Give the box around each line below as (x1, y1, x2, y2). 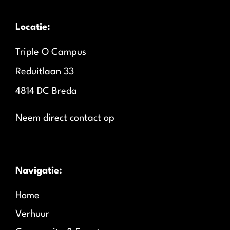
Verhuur (15, 209, 49, 219)
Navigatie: (15, 166, 62, 176)
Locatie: (15, 22, 50, 32)
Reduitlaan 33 (15, 67, 74, 76)
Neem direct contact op (15, 113, 114, 123)
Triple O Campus (15, 47, 86, 57)
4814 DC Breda (15, 86, 77, 96)
